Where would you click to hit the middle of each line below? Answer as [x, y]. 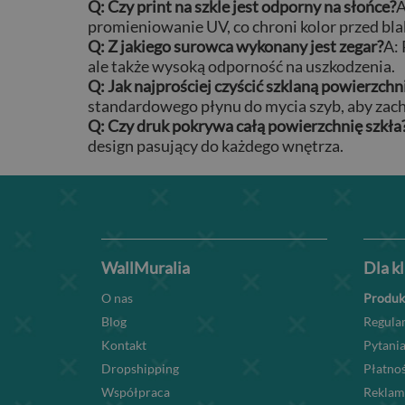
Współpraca [136, 391]
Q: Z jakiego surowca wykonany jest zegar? [235, 46]
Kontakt [124, 344]
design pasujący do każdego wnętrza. [216, 145]
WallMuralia [146, 267]
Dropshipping [140, 368]
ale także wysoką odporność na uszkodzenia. [241, 66]
